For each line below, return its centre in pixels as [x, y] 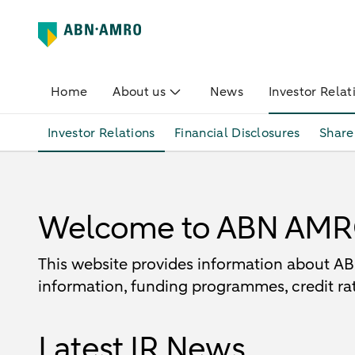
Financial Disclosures [237, 133]
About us [139, 92]
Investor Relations [101, 133]
